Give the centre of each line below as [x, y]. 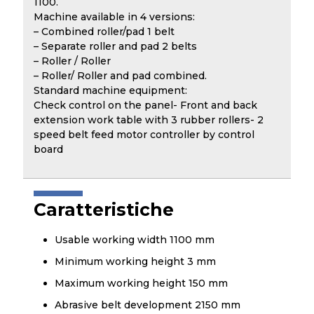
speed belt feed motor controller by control [144, 135]
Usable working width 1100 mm [135, 240]
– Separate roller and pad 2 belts [115, 46]
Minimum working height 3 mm [135, 261]
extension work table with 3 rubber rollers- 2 [149, 120]
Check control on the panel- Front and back [145, 105]
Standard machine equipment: [110, 90]
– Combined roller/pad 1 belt [104, 32]
